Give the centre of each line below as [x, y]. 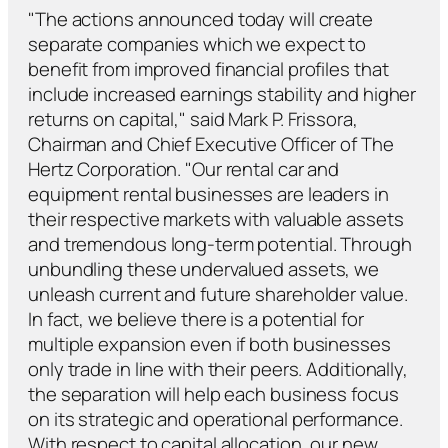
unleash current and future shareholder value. [218, 293]
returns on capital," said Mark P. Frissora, [193, 118]
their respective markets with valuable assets [216, 218]
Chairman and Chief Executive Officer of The [211, 143]
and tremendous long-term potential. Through [220, 243]
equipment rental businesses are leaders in [208, 193]
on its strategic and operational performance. [215, 418]
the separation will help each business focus [213, 393]
